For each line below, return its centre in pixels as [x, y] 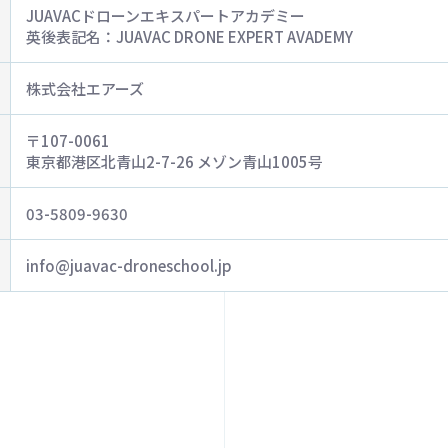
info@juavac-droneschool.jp [129, 265]
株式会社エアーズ [85, 88]
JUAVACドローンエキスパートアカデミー [165, 15]
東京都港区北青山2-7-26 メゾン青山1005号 [174, 161]
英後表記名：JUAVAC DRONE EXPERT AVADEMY [189, 36]
